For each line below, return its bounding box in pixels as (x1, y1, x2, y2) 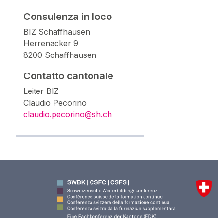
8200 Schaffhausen (23, 50, 96, 60)
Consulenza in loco (23, 10, 112, 22)
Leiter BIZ (23, 86, 59, 96)
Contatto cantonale (23, 70, 113, 82)
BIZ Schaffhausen (23, 26, 90, 36)
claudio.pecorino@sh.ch (23, 109, 112, 119)
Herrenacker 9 (23, 38, 78, 48)
